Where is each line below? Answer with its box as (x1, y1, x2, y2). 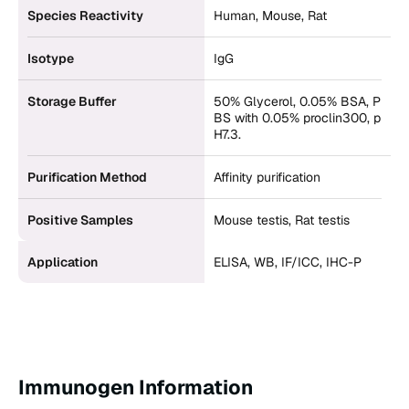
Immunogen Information (18, 374, 253, 401)
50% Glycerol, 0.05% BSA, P (214, 93, 381, 110)
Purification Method (27, 169, 147, 186)
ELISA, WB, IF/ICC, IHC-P (214, 254, 362, 271)
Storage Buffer (27, 93, 117, 110)
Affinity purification (214, 169, 320, 186)
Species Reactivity (27, 7, 143, 25)
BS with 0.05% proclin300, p (214, 110, 381, 127)
